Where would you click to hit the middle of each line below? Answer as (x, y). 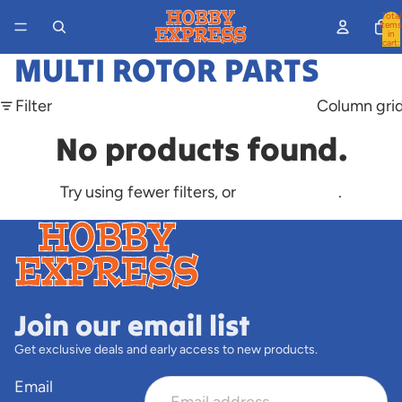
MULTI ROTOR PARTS (166, 70)
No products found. (201, 149)
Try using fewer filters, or (150, 192)
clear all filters (289, 192)
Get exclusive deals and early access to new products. (166, 349)
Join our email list (132, 325)
